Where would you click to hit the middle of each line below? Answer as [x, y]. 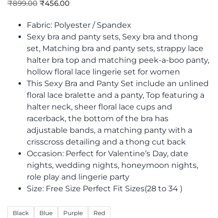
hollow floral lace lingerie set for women [103, 72]
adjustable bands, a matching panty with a [109, 130]
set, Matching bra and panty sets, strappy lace [115, 49]
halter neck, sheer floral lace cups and [100, 107]
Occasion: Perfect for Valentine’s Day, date [108, 154]
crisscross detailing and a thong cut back [106, 142]
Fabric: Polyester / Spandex [79, 25]
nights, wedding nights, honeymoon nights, [112, 165]
